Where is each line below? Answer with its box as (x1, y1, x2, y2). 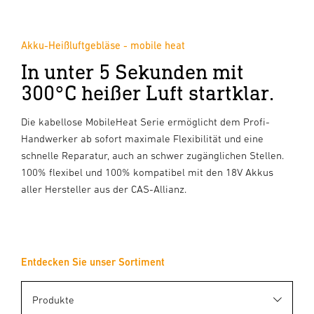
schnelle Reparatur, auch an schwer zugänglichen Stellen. (21, 149, 284, 161)
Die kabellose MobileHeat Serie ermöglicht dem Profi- (21, 116, 270, 128)
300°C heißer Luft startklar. (21, 80, 274, 104)
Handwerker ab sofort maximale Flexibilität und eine (21, 132, 264, 144)
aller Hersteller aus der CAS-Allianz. (21, 183, 186, 195)
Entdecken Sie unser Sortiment (21, 256, 165, 268)
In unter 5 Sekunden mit (21, 59, 244, 83)
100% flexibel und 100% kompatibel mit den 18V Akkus (21, 166, 273, 178)
